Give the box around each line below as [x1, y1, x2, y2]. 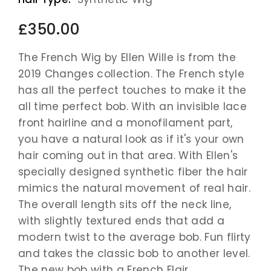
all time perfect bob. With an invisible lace [18, 99, 247, 114]
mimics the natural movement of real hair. [18, 181, 250, 196]
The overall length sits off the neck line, [18, 197, 232, 212]
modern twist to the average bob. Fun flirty [18, 230, 251, 245]
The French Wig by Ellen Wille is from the [18, 50, 236, 65]
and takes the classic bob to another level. [18, 246, 250, 261]
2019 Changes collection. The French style [18, 67, 244, 82]
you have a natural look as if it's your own [18, 132, 244, 147]
